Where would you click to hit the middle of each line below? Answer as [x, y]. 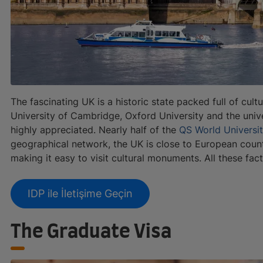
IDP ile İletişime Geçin [80, 193]
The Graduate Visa [91, 232]
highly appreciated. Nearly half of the [95, 129]
